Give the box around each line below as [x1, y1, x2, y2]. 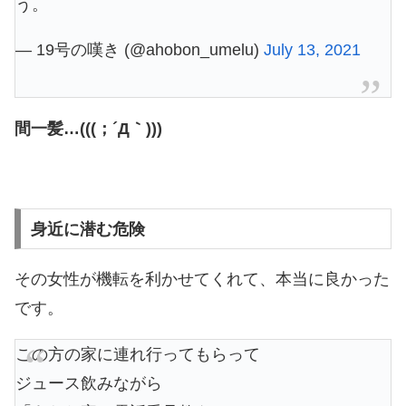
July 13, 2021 [264, 40, 361, 59]
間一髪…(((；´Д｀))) [14, 119, 162, 138]
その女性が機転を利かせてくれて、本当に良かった [14, 269, 390, 288]
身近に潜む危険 [30, 219, 145, 238]
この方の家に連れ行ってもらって [15, 344, 260, 363]
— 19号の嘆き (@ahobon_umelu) [15, 40, 264, 59]
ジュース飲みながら [15, 373, 162, 392]
